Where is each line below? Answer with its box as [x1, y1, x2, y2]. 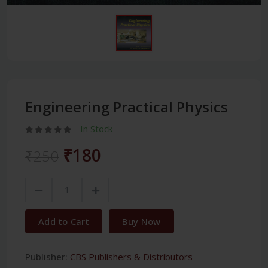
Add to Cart [38, 215, 90, 227]
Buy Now [122, 215, 161, 227]
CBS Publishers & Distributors [70, 250, 193, 263]
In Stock [80, 122, 112, 135]
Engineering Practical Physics [25, 96, 228, 117]
